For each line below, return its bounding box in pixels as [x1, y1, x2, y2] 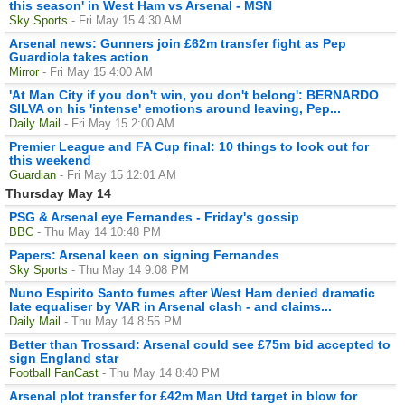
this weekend [9, 152, 91, 167]
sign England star [9, 350, 118, 365]
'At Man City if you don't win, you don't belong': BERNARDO [9, 87, 379, 102]
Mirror [9, 64, 39, 79]
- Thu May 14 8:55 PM [64, 314, 182, 328]
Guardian [9, 167, 56, 182]
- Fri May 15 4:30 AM [71, 13, 182, 27]
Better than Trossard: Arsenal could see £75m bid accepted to [9, 336, 391, 352]
